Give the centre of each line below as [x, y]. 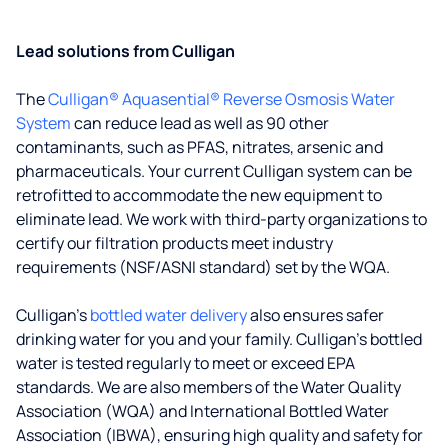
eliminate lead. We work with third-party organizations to [221, 219]
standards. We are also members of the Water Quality [208, 387]
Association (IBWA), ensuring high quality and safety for [219, 435]
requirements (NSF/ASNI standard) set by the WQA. [203, 267]
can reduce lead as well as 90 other [200, 123]
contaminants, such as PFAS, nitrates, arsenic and [199, 147]
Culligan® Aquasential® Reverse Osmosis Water [221, 99]
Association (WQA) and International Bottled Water [202, 411]
